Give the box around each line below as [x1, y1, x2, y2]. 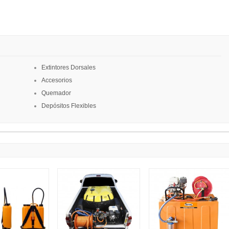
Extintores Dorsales [41, 64, 96, 71]
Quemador [41, 89, 71, 97]
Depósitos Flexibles [41, 102, 96, 109]
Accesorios [41, 77, 72, 84]
